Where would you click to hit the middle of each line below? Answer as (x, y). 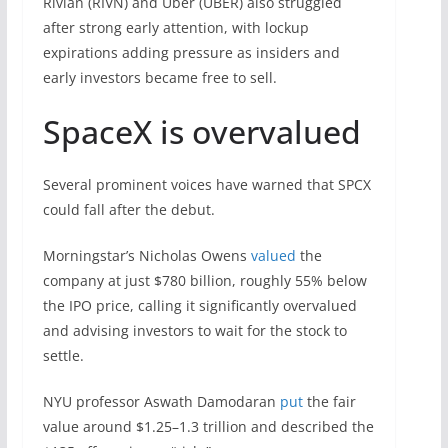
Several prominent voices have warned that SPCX (206, 184)
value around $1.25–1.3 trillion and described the (208, 426)
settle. (63, 355)
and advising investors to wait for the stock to (194, 330)
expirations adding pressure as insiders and (191, 52)
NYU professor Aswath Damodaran (161, 401)
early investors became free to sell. (159, 77)
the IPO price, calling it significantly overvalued (199, 305)
